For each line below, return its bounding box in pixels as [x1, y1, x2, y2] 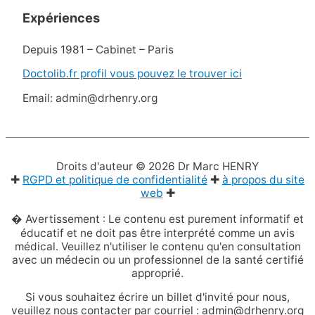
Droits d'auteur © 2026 [56, 160, 178, 174]
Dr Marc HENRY [178, 160, 259, 174]
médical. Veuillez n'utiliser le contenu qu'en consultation [14, 239, 301, 253]
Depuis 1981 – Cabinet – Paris [22, 42, 174, 56]
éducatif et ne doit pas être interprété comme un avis [20, 226, 295, 240]
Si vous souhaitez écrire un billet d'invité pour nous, [25, 290, 290, 304]
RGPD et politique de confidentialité [22, 173, 207, 187]
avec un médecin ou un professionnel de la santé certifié [11, 252, 304, 266]
